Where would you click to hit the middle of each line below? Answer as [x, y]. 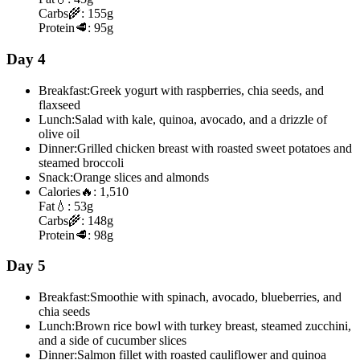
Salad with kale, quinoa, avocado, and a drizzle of [201, 119]
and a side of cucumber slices [112, 341]
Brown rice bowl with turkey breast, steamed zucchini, [213, 326]
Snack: [56, 177]
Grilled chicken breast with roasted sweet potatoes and [215, 148]
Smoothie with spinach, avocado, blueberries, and [216, 297]
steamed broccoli [81, 162]
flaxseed [59, 104]
